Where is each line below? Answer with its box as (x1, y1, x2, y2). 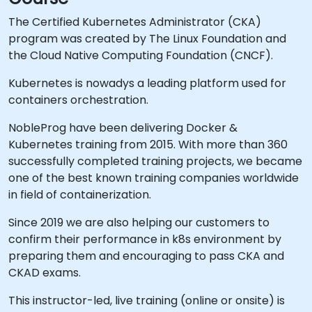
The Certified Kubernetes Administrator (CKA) (8, 14, 261, 30)
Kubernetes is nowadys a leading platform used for (8, 75, 286, 91)
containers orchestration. (8, 92, 148, 108)
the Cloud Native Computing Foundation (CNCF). (8, 47, 273, 63)
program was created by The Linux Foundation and (8, 31, 286, 47)
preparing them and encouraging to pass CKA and (8, 248, 284, 264)
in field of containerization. (8, 187, 151, 203)
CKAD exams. (8, 265, 81, 281)
